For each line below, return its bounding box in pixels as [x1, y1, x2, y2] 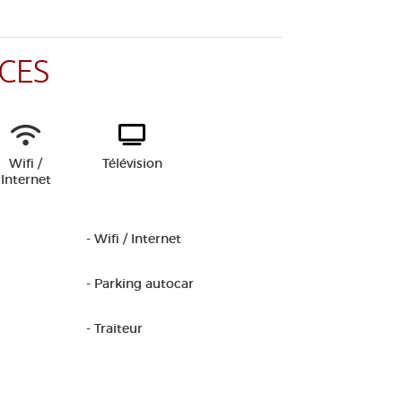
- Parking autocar [86, 275, 194, 292]
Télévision [102, 155, 162, 171]
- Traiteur [86, 320, 143, 336]
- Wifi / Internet [86, 231, 181, 247]
